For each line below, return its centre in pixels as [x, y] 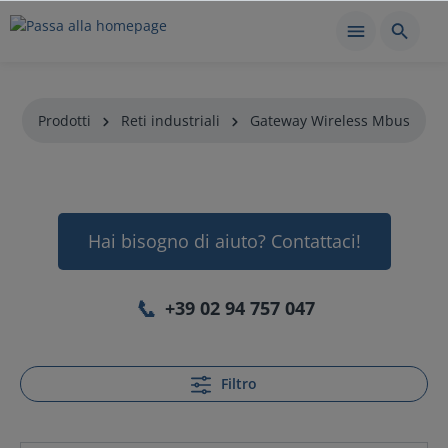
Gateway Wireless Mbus [330, 120]
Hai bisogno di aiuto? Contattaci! [224, 241]
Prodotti [64, 120]
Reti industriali [170, 120]
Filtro [239, 383]
